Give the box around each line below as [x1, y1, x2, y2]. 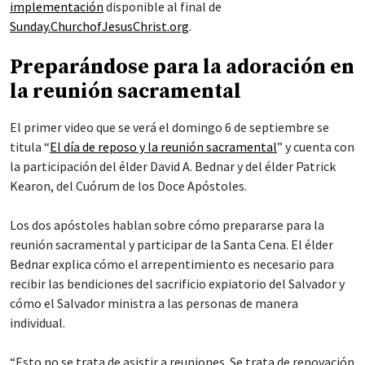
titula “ [10, 138, 50, 155]
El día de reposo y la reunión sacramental [50, 138, 277, 155]
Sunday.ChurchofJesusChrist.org [10, 17, 189, 34]
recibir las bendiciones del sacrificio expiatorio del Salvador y [10, 275, 345, 292]
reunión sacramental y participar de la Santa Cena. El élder [10, 235, 333, 253]
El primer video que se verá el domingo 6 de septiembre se [10, 118, 329, 135]
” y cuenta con [277, 138, 354, 155]
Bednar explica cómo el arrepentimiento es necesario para [10, 255, 334, 272]
